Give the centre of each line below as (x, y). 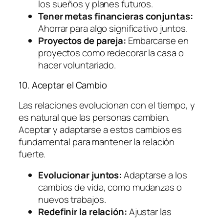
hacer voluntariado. (77, 65)
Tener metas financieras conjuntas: (116, 16)
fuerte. (32, 154)
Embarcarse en (157, 40)
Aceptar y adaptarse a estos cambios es (100, 129)
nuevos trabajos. (72, 200)
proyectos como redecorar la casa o (111, 53)
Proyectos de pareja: (82, 40)
